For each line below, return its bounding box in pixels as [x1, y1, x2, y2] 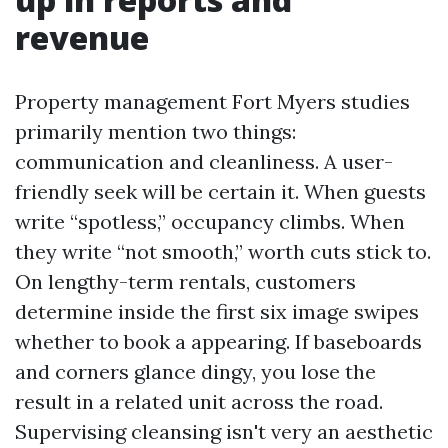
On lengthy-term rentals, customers [15, 269, 356, 294]
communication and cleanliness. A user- [15, 149, 393, 174]
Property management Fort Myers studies [15, 89, 410, 114]
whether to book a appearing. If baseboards [15, 329, 422, 354]
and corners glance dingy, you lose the [15, 359, 376, 384]
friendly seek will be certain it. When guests [15, 179, 426, 204]
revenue [15, 16, 149, 59]
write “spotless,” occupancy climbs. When [15, 209, 405, 234]
